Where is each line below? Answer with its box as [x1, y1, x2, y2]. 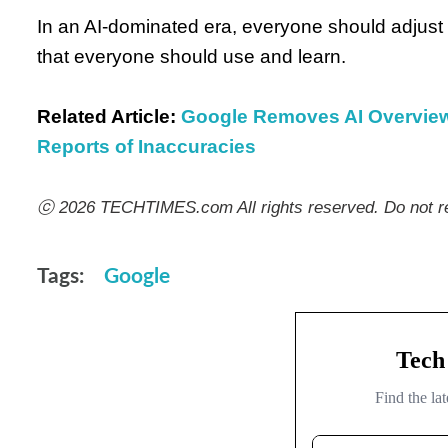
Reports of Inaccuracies [37, 136, 256, 158]
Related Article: [37, 106, 176, 128]
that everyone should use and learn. [37, 46, 346, 68]
